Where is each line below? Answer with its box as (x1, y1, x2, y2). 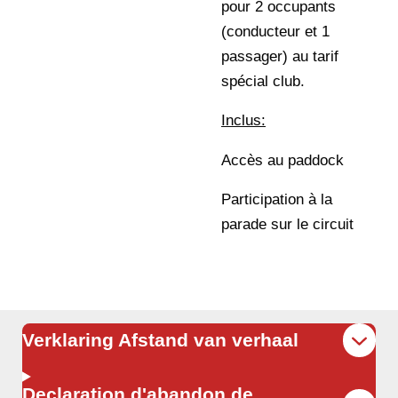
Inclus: (221, 112, 266, 130)
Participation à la (221, 191, 332, 209)
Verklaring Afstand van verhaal (22, 330, 298, 351)
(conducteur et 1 (221, 22, 330, 40)
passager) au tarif (221, 47, 338, 65)
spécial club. (221, 72, 305, 90)
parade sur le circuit (221, 216, 354, 234)
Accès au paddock (221, 151, 344, 169)
